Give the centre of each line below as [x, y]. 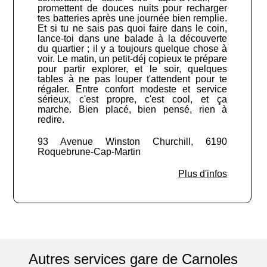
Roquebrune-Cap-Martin [89, 152]
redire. [51, 120]
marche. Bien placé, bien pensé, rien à [133, 110]
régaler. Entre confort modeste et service [133, 89]
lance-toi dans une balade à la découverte [133, 39]
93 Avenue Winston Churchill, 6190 [133, 142]
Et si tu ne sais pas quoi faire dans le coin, [133, 29]
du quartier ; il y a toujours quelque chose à [133, 49]
